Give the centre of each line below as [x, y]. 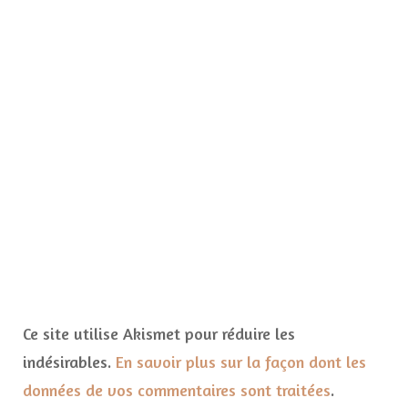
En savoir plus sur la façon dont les [241, 362]
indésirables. [69, 362]
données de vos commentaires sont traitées [177, 390]
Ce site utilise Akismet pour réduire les [159, 334]
